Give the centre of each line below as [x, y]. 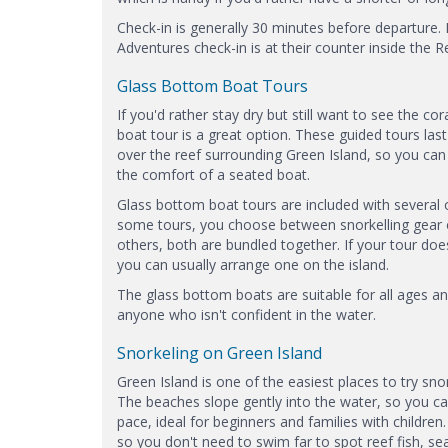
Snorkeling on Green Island [219, 352]
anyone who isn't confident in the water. [246, 314]
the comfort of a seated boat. [213, 174]
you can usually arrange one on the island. [253, 264]
